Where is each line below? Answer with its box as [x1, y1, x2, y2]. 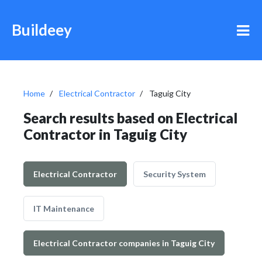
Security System [143, 169, 206, 179]
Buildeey [12, 20, 72, 39]
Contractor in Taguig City [23, 126, 187, 143]
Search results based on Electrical [23, 109, 237, 126]
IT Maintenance [33, 204, 94, 213]
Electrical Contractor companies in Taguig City [33, 238, 215, 248]
